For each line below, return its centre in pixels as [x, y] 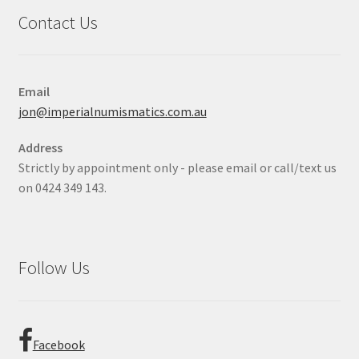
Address [40, 148]
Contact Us [58, 22]
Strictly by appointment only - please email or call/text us [177, 168]
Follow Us [54, 268]
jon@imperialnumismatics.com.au [112, 112]
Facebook [58, 344]
